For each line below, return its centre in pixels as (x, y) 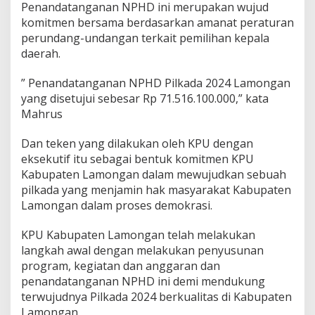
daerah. (41, 53)
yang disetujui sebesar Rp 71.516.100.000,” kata (145, 98)
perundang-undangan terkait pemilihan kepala (145, 38)
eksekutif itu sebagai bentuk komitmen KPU (137, 159)
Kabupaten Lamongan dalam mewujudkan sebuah (154, 174)
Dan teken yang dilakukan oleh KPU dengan (137, 143)
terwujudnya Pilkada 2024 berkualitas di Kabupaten (156, 296)
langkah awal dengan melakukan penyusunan (142, 250)
